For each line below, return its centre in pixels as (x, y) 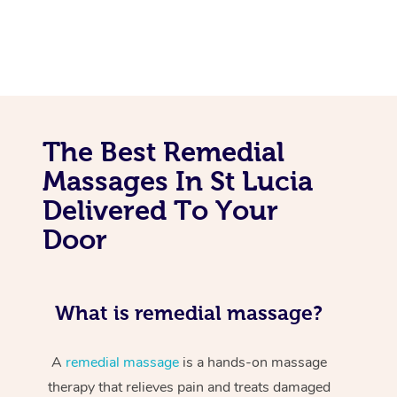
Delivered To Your (160, 210)
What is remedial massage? (189, 312)
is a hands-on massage (253, 362)
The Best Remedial (163, 151)
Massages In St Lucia (178, 180)
